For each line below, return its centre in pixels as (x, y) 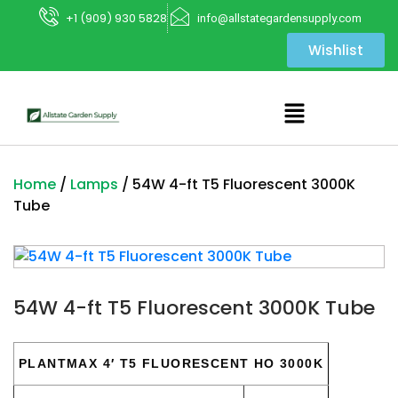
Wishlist (336, 50)
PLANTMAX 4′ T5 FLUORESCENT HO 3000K (171, 364)
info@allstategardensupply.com (279, 18)
